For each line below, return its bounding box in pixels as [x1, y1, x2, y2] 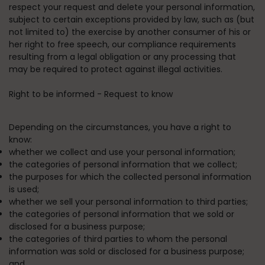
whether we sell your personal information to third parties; [9, 196, 248, 208]
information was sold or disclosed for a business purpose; [9, 245, 244, 257]
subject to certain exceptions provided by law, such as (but [9, 14, 254, 25]
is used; [9, 183, 39, 195]
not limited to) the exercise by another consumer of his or [9, 26, 251, 38]
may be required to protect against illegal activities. [9, 63, 222, 75]
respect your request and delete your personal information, [9, 1, 255, 13]
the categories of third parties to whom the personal [9, 233, 227, 245]
